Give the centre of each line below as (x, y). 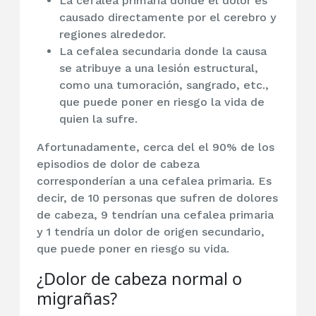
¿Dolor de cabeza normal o (139, 279)
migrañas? (77, 299)
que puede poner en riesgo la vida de (162, 102)
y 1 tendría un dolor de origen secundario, (151, 232)
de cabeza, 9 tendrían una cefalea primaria (155, 215)
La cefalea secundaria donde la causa (163, 51)
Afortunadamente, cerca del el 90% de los (156, 147)
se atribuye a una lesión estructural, (159, 68)
